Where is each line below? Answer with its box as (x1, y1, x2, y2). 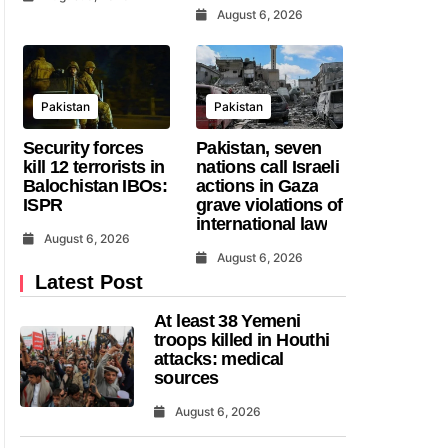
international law (196, 213, 328, 234)
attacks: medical (154, 348, 284, 369)
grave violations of (196, 194, 343, 215)
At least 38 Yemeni (154, 310, 301, 331)
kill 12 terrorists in (23, 156, 165, 177)
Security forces (23, 137, 144, 158)
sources (154, 367, 219, 388)
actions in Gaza (196, 175, 319, 196)
